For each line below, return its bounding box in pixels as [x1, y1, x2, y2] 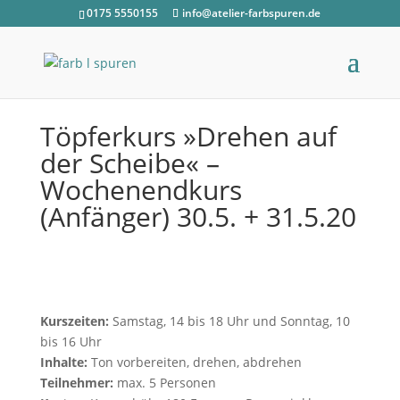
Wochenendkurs [39, 171, 242, 208]
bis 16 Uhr [39, 333, 102, 350]
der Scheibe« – [39, 145, 220, 181]
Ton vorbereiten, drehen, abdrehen [90, 354, 302, 371]
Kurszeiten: [39, 312, 112, 329]
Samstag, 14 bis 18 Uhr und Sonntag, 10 [112, 312, 350, 329]
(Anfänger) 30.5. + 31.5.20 [39, 198, 356, 235]
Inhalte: [39, 354, 91, 371]
